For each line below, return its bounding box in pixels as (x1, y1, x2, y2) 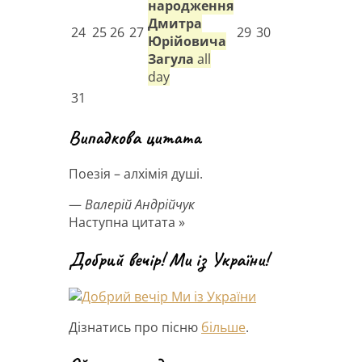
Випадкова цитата (69, 124, 200, 149)
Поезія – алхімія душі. (69, 165, 203, 183)
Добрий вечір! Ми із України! (69, 247, 268, 272)
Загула (148, 49, 194, 68)
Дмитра (148, 14, 202, 32)
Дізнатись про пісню (69, 318, 201, 337)
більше (201, 318, 246, 337)
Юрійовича (148, 32, 226, 50)
